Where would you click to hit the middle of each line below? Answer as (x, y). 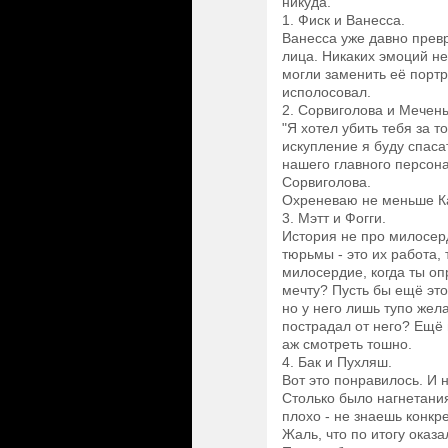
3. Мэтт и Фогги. (334, 218)
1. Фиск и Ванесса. (343, 20)
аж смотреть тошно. (347, 344)
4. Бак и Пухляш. (337, 362)
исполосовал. (326, 92)
